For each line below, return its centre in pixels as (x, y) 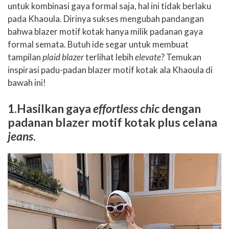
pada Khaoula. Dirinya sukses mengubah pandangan (106, 18)
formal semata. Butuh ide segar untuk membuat (98, 44)
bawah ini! (27, 82)
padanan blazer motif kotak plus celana (112, 122)
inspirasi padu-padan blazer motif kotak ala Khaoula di (110, 70)
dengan (180, 108)
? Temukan (181, 57)
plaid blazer (63, 57)
